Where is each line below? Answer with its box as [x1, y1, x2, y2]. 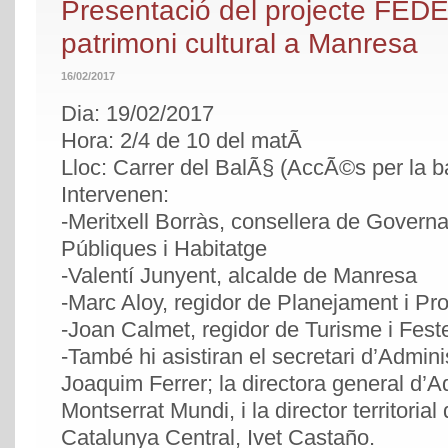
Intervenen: [61, 182, 169, 208]
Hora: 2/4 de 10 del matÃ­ [61, 128, 302, 154]
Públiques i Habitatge [61, 236, 267, 262]
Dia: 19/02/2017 [61, 101, 214, 127]
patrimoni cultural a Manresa [61, 27, 418, 60]
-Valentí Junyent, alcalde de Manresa [61, 263, 417, 289]
